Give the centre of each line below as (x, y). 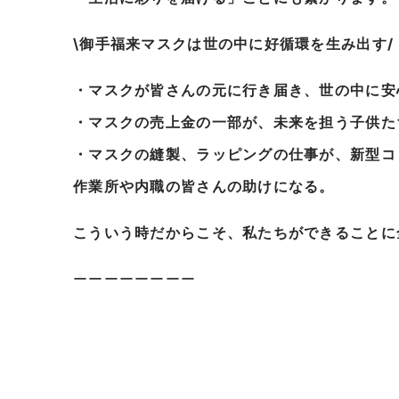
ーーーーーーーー (135, 279)
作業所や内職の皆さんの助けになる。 (204, 186)
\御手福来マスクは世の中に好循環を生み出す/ (234, 44)
